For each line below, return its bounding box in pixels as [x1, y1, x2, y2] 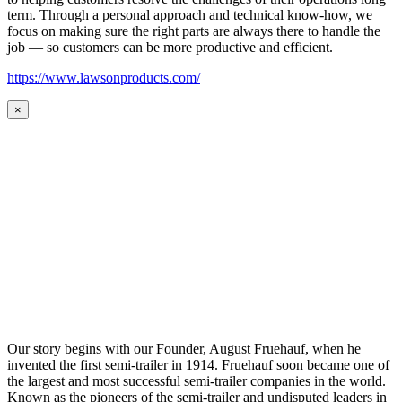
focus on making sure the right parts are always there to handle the [7, 23, 380, 39]
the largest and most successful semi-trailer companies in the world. [7, 373, 386, 389]
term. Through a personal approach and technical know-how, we [7, 7, 372, 23]
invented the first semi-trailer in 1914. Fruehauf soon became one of [7, 357, 389, 373]
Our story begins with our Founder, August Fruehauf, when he [7, 341, 361, 357]
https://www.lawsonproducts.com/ [7, 70, 200, 86]
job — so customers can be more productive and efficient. [7, 39, 333, 56]
